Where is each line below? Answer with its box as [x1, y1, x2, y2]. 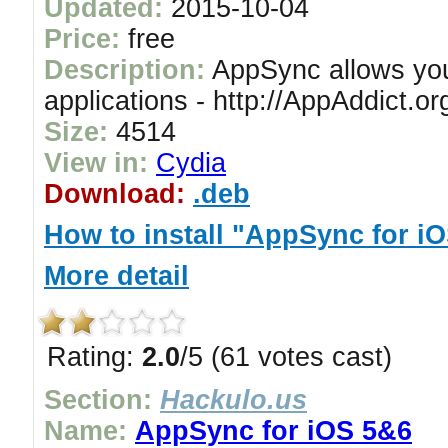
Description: [44, 55, 205, 85]
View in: [44, 148, 148, 178]
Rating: [47, 342, 142, 372]
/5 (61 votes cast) [180, 342, 392, 372]
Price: [44, 24, 120, 54]
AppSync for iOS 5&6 [135, 416, 412, 446]
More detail [44, 261, 189, 291]
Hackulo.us [160, 385, 307, 415]
